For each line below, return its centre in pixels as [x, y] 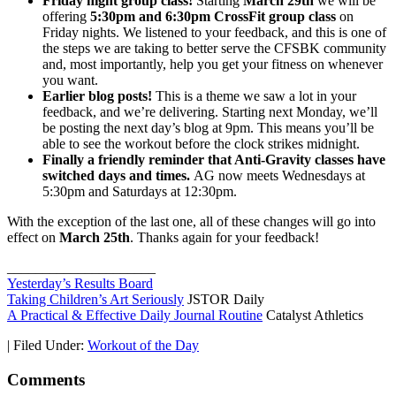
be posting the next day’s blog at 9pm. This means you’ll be [208, 128]
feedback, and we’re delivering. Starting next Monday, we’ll [210, 112]
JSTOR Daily [224, 300]
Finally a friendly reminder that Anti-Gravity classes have [214, 160]
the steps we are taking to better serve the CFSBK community [214, 49]
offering [66, 17]
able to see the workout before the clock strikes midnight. [201, 144]
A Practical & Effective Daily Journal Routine [135, 316]
